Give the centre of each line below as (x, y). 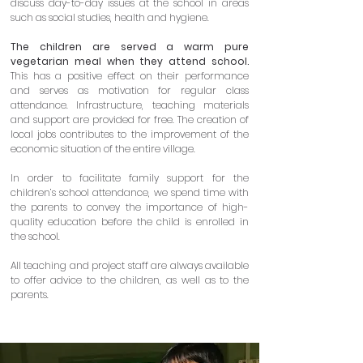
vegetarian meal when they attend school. (130, 61)
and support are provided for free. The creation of (130, 120)
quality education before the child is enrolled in (130, 222)
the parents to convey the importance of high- (130, 207)
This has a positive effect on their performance (130, 76)
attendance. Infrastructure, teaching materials (130, 105)
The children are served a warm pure (130, 47)
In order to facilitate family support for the (130, 178)
